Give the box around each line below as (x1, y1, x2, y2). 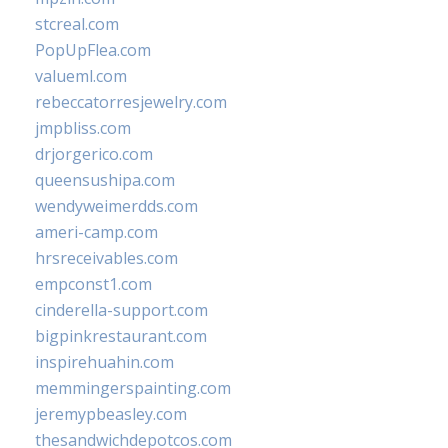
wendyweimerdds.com (35, 195, 198, 217)
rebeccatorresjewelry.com (35, 91, 227, 113)
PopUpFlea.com (35, 39, 151, 61)
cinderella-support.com (35, 299, 208, 321)
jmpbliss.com (35, 117, 131, 139)
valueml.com (35, 65, 127, 87)
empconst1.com (35, 273, 152, 295)
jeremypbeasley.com (35, 403, 187, 425)
